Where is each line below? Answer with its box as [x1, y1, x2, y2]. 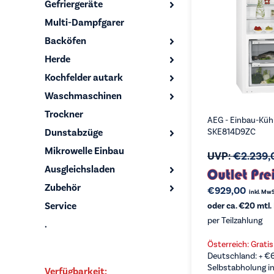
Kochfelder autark [45, 72, 123, 84]
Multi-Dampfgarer [45, 17, 124, 29]
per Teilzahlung [207, 215, 262, 226]
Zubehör [45, 182, 81, 194]
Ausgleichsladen [45, 163, 115, 176]
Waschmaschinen [45, 90, 122, 102]
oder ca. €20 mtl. [207, 201, 272, 212]
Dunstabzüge [45, 127, 103, 139]
